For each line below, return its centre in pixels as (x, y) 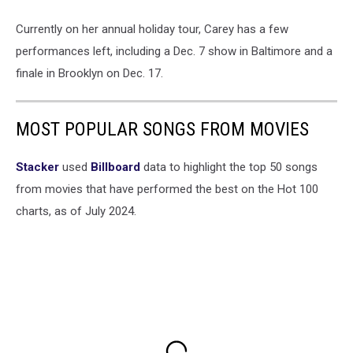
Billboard (115, 167)
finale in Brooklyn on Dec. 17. (89, 73)
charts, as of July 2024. (76, 211)
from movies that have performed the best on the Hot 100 (167, 189)
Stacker (37, 167)
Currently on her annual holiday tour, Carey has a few (152, 29)
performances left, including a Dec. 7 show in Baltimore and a (174, 51)
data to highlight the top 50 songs (229, 167)
